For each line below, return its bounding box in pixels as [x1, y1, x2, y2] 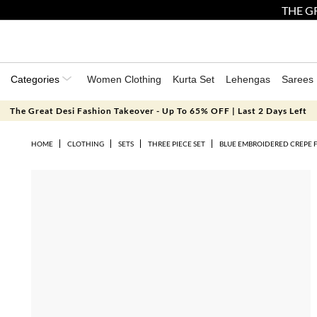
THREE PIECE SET [147, 139, 205, 148]
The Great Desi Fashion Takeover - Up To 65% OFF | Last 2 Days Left [9, 105, 307, 116]
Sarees [282, 74, 313, 85]
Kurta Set [173, 74, 214, 85]
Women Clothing [87, 74, 161, 85]
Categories [11, 74, 62, 85]
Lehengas [226, 74, 270, 85]
